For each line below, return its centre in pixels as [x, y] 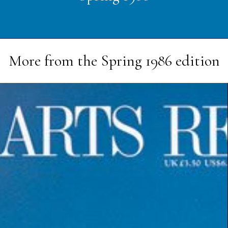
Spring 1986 [136, 61]
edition [196, 61]
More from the [54, 61]
